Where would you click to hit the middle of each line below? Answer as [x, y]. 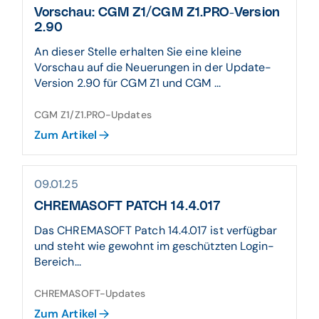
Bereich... [58, 262]
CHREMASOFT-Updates [90, 293]
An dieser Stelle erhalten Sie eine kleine [138, 52]
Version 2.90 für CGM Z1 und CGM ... [127, 83]
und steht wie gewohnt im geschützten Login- [155, 246]
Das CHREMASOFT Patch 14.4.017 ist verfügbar [156, 230]
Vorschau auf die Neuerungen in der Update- [153, 67]
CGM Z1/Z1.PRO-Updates [93, 115]
